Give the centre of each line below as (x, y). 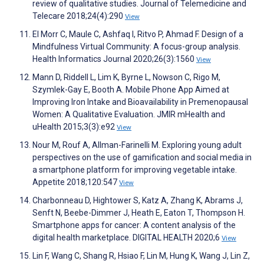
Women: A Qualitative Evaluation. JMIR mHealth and (129, 115)
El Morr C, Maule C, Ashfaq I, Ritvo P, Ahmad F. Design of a (138, 34)
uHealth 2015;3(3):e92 (75, 127)
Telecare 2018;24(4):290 (79, 16)
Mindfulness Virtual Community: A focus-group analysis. (136, 47)
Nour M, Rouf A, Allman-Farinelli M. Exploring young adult (137, 145)
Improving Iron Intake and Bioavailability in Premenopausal (140, 102)
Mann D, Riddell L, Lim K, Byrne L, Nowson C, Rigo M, (126, 77)
